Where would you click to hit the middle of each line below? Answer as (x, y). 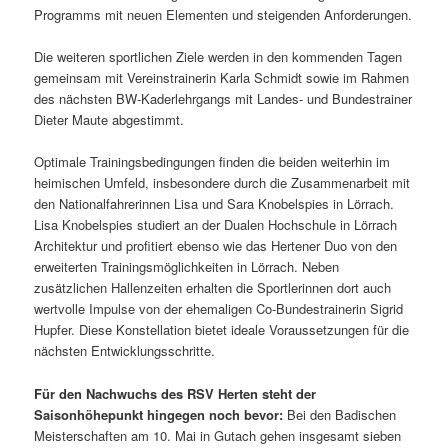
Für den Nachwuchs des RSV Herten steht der (175, 393)
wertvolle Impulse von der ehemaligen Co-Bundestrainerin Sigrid (219, 309)
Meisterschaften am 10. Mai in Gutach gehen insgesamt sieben (218, 435)
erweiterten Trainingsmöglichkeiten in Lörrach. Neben (187, 267)
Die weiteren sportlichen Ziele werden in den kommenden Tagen (218, 57)
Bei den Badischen (340, 414)
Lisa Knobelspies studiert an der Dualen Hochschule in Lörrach (216, 225)
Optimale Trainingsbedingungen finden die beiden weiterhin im (212, 162)
